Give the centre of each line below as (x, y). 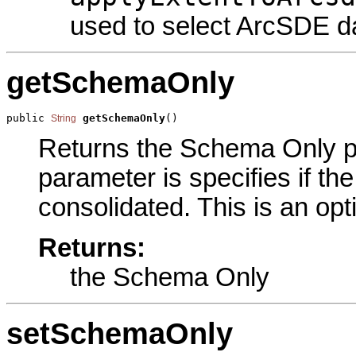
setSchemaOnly (120, 333)
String (64, 119)
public (29, 118)
